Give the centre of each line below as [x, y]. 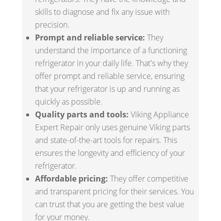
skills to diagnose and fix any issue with [102, 12]
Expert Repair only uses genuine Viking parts [112, 128]
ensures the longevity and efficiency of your [110, 153]
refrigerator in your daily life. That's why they [111, 63]
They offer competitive [148, 179]
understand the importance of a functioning [111, 51]
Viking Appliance [159, 115]
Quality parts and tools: [82, 115]
